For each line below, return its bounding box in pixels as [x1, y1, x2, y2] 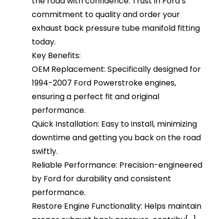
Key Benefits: [32, 50, 81, 62]
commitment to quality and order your [32, 9, 180, 21]
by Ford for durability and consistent [32, 173, 172, 185]
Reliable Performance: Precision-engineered [32, 159, 203, 171]
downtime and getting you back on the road [32, 132, 201, 144]
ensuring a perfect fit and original [32, 91, 160, 103]
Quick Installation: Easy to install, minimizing [32, 118, 197, 130]
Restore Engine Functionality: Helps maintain [32, 200, 202, 212]
